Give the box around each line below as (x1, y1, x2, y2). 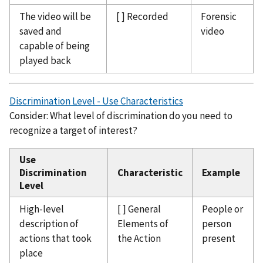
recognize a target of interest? (9, 123, 137, 137)
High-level (19, 202, 64, 215)
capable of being (19, 39, 90, 52)
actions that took (19, 231, 92, 245)
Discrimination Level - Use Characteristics (9, 94, 183, 107)
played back (19, 53, 71, 67)
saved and (19, 24, 62, 38)
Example (202, 166, 240, 179)
